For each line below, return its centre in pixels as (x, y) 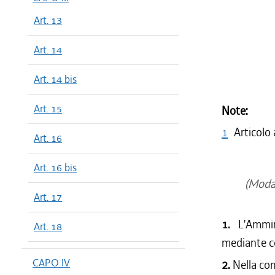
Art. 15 (48, 109)
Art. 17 (48, 197)
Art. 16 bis (55, 168)
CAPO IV (51, 263)
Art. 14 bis (55, 79)
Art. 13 (48, 20)
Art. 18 (48, 227)
